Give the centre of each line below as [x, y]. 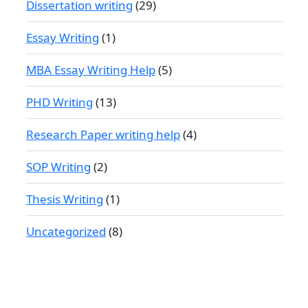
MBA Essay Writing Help [91, 70]
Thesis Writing [65, 199]
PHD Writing [59, 102]
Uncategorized [66, 232]
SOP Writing [58, 167]
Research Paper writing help [103, 135]
